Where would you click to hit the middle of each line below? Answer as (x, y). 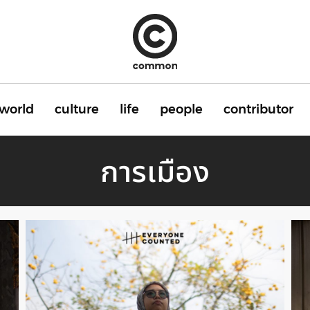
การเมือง (155, 171)
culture (77, 109)
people (181, 109)
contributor (258, 109)
